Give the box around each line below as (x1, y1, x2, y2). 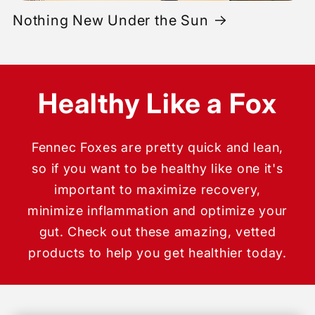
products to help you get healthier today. (28, 245, 287, 261)
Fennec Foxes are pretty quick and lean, (31, 140, 284, 155)
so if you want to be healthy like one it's (32, 161, 283, 176)
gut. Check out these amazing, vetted (39, 224, 276, 240)
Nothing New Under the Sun (13, 11, 209, 29)
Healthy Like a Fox (37, 86, 278, 120)
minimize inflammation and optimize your (27, 203, 288, 219)
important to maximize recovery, (53, 182, 262, 198)
